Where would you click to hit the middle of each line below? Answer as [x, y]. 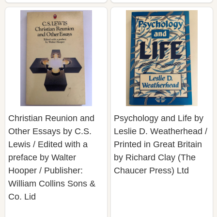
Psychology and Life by [159, 118]
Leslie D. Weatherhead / [161, 131]
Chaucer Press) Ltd [151, 170]
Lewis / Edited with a [48, 144]
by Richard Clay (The [155, 157]
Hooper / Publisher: [46, 170]
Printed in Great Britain [158, 144]
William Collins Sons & [52, 183]
